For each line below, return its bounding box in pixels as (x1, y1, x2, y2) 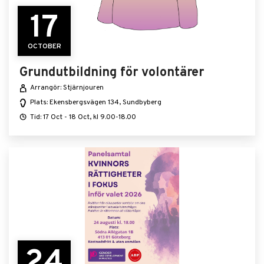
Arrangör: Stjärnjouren (30, 83, 104, 93)
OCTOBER (27, 42, 61, 51)
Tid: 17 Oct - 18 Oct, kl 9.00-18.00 (30, 113, 136, 122)
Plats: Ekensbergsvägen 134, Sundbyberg (30, 98, 161, 107)
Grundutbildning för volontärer (19, 65, 204, 81)
